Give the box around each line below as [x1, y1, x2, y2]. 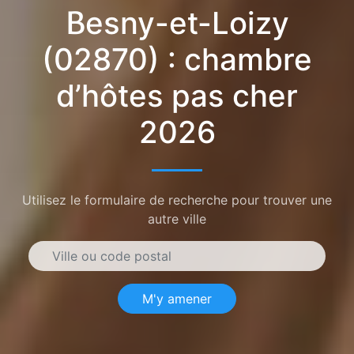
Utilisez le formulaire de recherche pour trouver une [22, 191, 332, 208]
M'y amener [142, 290, 212, 307]
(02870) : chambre [42, 40, 312, 78]
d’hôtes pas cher [56, 76, 298, 115]
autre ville [148, 210, 206, 227]
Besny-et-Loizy [65, 3, 289, 42]
